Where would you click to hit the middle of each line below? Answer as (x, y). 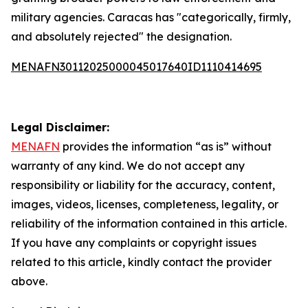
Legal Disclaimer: (60, 127)
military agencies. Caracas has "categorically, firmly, (151, 17)
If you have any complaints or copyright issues (134, 243)
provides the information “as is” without (166, 146)
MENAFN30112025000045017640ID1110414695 (136, 67)
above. (29, 281)
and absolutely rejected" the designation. (121, 36)
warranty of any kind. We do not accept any (128, 166)
